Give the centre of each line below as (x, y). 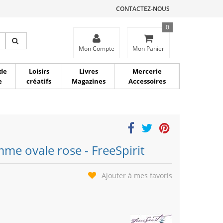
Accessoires (147, 81)
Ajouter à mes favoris (137, 175)
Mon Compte (97, 49)
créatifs (39, 81)
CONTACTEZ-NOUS (143, 9)
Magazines (88, 81)
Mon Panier (148, 49)
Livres (88, 71)
